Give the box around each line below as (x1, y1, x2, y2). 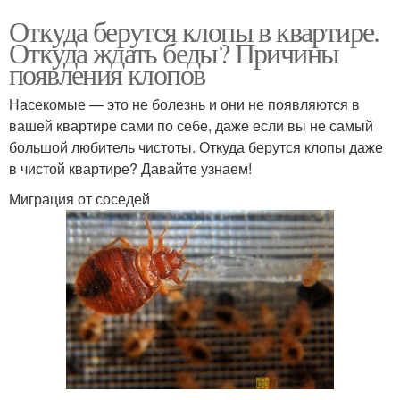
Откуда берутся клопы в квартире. (9, 12, 379, 50)
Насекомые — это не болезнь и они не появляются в (9, 94, 360, 114)
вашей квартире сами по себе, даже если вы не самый (9, 115, 373, 136)
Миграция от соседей (9, 188, 150, 209)
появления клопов (9, 54, 205, 93)
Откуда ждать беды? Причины (9, 33, 339, 71)
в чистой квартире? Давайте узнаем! (9, 158, 252, 179)
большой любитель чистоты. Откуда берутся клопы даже (9, 137, 383, 157)
